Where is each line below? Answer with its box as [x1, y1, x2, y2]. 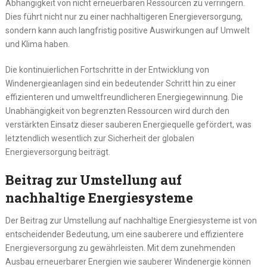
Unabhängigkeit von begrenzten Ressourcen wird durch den [5, 106, 229, 116]
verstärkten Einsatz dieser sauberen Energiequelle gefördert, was [5, 120, 252, 130]
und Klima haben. [5, 39, 70, 49]
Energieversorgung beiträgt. [5, 147, 110, 157]
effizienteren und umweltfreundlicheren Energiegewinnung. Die [5, 92, 243, 103]
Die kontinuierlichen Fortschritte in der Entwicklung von [5, 65, 209, 75]
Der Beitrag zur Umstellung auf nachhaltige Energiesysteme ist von [5, 216, 257, 226]
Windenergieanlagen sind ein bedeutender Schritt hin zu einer [5, 79, 236, 89]
